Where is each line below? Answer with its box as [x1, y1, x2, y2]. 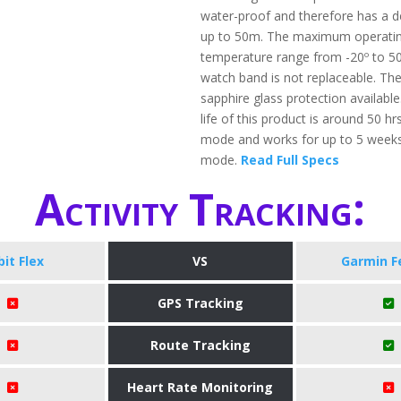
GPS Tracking [157, 294, 243, 312]
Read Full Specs [240, 151, 339, 169]
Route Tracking [149, 337, 251, 354]
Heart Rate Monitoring [127, 379, 274, 397]
